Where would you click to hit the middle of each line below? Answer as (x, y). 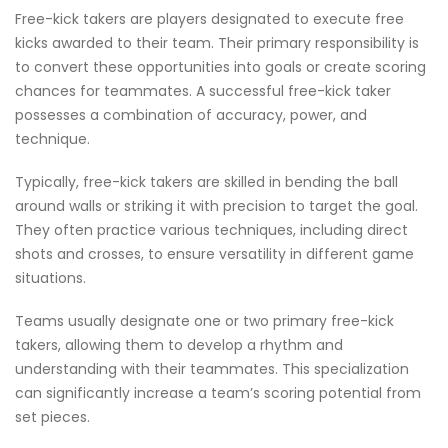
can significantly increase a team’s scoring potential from (218, 392)
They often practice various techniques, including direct (211, 229)
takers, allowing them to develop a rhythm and (179, 344)
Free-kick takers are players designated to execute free (209, 18)
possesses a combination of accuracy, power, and (191, 114)
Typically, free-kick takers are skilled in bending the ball (206, 181)
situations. (50, 277)
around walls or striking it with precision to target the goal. (216, 205)
